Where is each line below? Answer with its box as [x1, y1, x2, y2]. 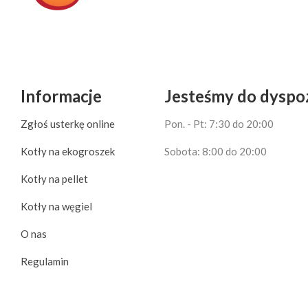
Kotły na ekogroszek [21, 145, 115, 158]
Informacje [21, 86, 102, 107]
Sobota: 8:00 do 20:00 [164, 145, 267, 158]
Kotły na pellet [21, 173, 88, 186]
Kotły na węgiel [21, 200, 92, 213]
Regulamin [21, 255, 69, 268]
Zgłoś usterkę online [21, 118, 115, 131]
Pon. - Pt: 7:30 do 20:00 [164, 118, 274, 131]
